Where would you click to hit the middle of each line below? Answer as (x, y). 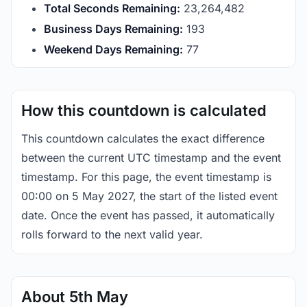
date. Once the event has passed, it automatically (148, 215)
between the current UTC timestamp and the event (151, 158)
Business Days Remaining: (113, 29)
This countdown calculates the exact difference (143, 138)
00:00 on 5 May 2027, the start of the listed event (149, 196)
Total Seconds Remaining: (112, 8)
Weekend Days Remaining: (113, 49)
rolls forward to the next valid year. (112, 234)
